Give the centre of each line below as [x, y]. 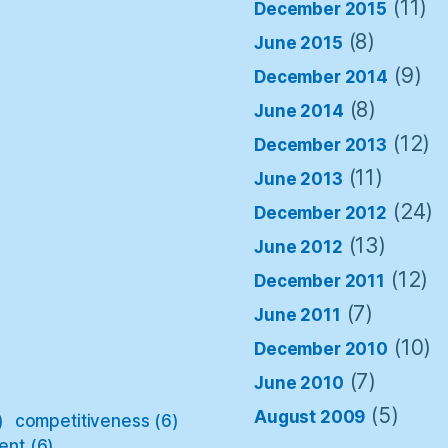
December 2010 [321, 348]
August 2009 [310, 416]
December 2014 [321, 76]
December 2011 [320, 280]
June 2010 [299, 382]
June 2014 [299, 110]
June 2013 [298, 178]
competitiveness [82, 420]
